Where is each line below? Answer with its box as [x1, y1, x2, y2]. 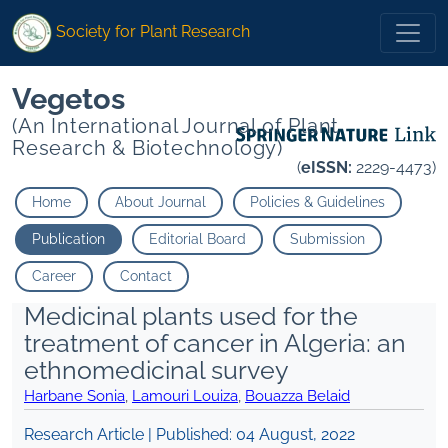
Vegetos [12, 82, 125, 117]
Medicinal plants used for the [24, 301, 358, 332]
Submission [290, 231, 365, 248]
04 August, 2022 [236, 425, 355, 445]
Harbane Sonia [24, 387, 125, 406]
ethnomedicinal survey [24, 355, 289, 386]
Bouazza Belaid [245, 387, 350, 406]
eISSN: [301, 158, 352, 178]
